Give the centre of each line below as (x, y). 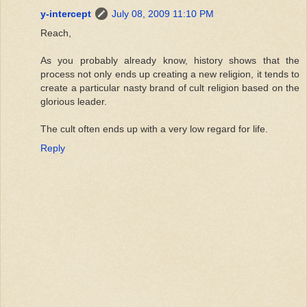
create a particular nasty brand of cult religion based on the (170, 87)
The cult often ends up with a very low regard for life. (154, 128)
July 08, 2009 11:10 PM (163, 13)
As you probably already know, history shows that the (170, 60)
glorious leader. (74, 101)
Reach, (56, 33)
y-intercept (66, 13)
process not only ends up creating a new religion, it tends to (170, 74)
